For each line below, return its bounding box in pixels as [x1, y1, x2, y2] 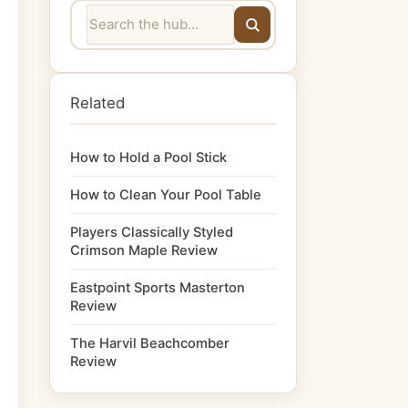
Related [70, 94, 125, 112]
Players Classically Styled [70, 224, 233, 240]
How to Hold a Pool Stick [70, 149, 227, 166]
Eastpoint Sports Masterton [70, 280, 245, 296]
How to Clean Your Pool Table [70, 187, 261, 203]
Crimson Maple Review [70, 242, 218, 259]
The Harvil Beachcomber [70, 335, 229, 352]
